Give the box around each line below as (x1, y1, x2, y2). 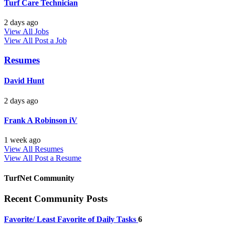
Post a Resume (35, 154, 81, 163)
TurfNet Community (4, 173, 74, 182)
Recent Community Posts (4, 193, 107, 204)
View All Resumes (4, 145, 63, 154)
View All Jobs (4, 27, 49, 36)
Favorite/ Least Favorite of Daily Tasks (4, 215, 138, 224)
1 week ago (4, 136, 41, 145)
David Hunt (4, 76, 44, 85)
